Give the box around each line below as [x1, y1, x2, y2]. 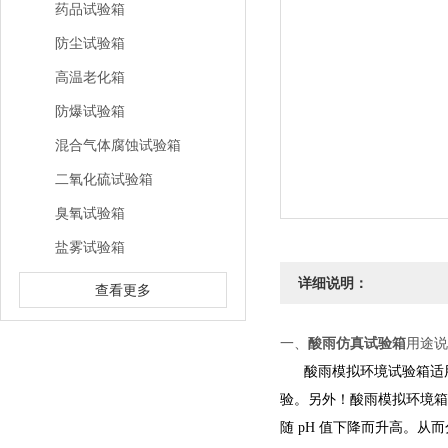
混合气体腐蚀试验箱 [55, 137, 181, 153]
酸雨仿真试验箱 [308, 336, 406, 351]
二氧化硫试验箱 [55, 171, 153, 187]
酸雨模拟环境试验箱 [304, 364, 430, 379]
